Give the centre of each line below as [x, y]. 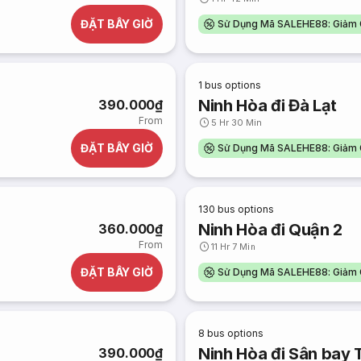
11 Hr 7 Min [234, 247]
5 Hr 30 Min [237, 122]
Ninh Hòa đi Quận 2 [271, 230]
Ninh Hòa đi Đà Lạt [268, 106]
